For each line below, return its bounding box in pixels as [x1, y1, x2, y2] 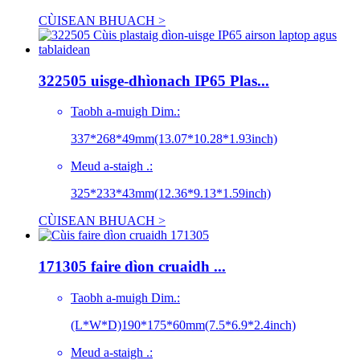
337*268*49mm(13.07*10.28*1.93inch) [71, 132, 277, 146]
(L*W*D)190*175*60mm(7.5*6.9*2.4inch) [71, 317, 296, 332]
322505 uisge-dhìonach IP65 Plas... [39, 72, 269, 89]
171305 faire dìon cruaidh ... [39, 258, 226, 276]
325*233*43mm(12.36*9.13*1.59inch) [71, 186, 271, 201]
